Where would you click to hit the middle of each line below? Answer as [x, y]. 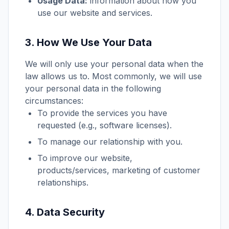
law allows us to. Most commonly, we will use [113, 76]
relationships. [63, 182]
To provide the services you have [102, 113]
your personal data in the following [93, 88]
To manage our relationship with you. [110, 142]
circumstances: [54, 101]
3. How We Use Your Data [88, 42]
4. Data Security [65, 212]
